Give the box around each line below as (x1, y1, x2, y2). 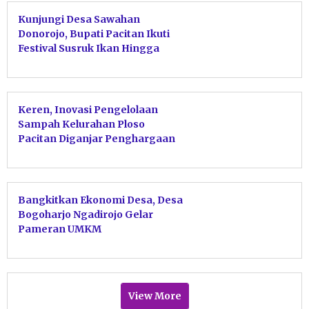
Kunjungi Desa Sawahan (18, 13, 140, 26)
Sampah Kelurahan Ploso (18, 118, 145, 130)
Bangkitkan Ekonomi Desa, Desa (18, 194, 183, 206)
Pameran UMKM (18, 223, 101, 235)
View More (128, 290, 181, 302)
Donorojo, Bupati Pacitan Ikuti (18, 28, 170, 40)
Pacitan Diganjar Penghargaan (18, 132, 175, 145)
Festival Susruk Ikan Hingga (18, 42, 159, 54)
